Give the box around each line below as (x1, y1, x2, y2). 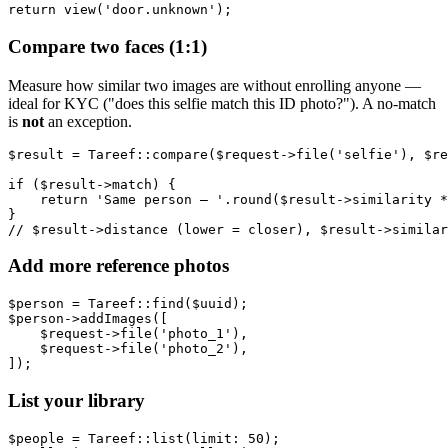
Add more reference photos (8, 255, 229, 277)
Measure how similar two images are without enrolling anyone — (8, 76, 421, 94)
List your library (8, 389, 145, 411)
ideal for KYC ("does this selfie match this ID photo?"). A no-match (8, 94, 436, 112)
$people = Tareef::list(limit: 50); (8, 430, 280, 446)
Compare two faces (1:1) (8, 36, 207, 57)
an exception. (44, 112, 132, 130)
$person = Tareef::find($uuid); (8, 296, 248, 312)
